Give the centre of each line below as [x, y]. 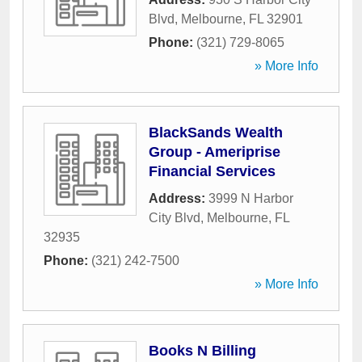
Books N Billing [202, 351]
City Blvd [175, 218]
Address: [179, 198]
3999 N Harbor [251, 198]
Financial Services [212, 171]
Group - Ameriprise [215, 152]
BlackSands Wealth [216, 133]
